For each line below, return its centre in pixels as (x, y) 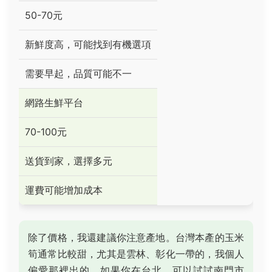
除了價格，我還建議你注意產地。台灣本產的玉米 (136, 237)
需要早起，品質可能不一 (78, 73)
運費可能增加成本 (64, 190)
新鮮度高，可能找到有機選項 (88, 44)
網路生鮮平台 (54, 103)
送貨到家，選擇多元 (69, 161)
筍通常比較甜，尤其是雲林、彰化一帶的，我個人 (136, 254)
